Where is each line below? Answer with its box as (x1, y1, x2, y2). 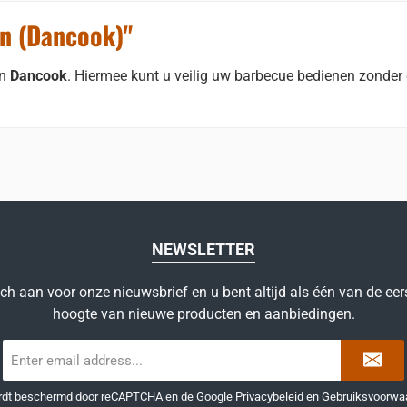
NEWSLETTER (152, 240, 255, 259)
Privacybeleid (235, 390, 303, 403)
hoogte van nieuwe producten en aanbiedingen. (52, 305, 355, 323)
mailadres (3, 361, 58, 375)
